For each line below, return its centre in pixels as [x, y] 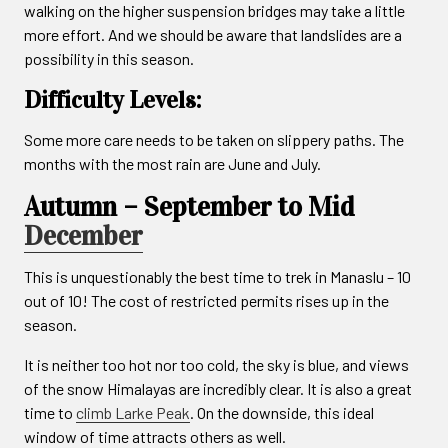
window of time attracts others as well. [155, 436]
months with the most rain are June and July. [172, 163]
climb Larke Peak [133, 412]
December [83, 235]
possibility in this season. [109, 58]
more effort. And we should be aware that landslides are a [213, 34]
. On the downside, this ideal [282, 412]
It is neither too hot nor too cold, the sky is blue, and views [216, 364]
